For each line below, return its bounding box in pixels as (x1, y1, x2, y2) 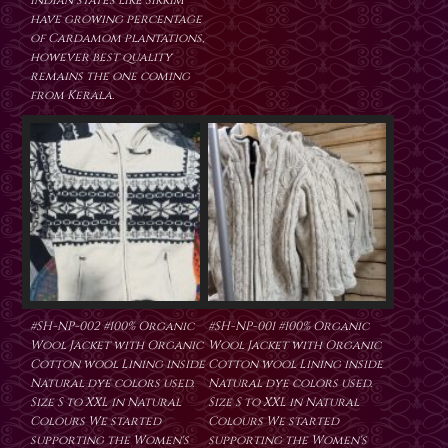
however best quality (30, 49, 172, 66)
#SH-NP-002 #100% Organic (30, 318, 194, 335)
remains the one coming (30, 68, 190, 85)
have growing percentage (30, 11, 202, 28)
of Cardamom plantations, (30, 30, 204, 47)
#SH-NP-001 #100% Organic (208, 318, 369, 335)
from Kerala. (30, 87, 114, 104)
